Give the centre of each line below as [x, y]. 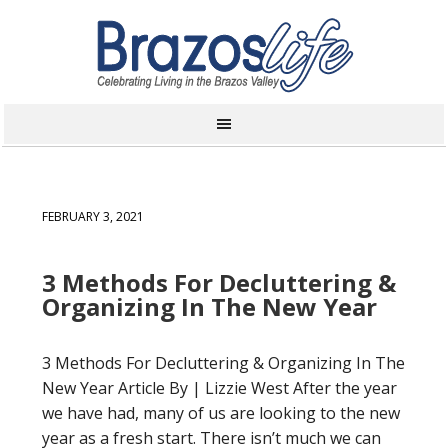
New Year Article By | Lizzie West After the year [219, 388]
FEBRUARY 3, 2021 [93, 216]
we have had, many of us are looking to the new [221, 413]
